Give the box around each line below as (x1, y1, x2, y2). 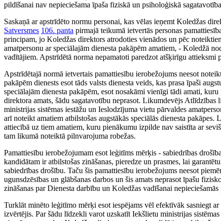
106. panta (41, 26, 74, 35)
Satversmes (4, 26, 39, 35)
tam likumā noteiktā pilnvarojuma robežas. (4, 132, 136, 141)
